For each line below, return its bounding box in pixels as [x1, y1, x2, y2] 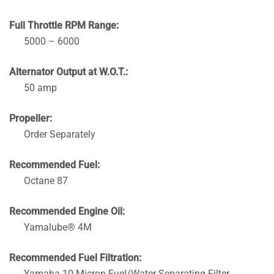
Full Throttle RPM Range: [9, 19, 119, 31]
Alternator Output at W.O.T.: [9, 65, 128, 78]
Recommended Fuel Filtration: [9, 251, 141, 264]
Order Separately [24, 128, 95, 140]
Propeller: [9, 112, 52, 124]
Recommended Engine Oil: [9, 205, 125, 217]
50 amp [24, 81, 57, 94]
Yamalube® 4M [24, 221, 92, 233]
